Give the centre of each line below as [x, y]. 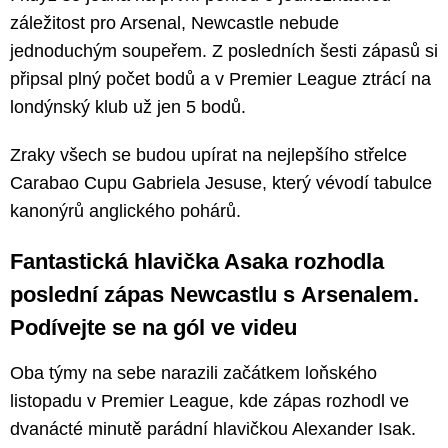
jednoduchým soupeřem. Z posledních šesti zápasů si [224, 50]
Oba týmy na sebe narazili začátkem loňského [193, 372]
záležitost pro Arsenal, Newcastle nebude [174, 22]
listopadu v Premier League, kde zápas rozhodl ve [209, 400]
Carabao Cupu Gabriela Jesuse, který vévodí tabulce [221, 182]
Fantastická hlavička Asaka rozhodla [197, 261]
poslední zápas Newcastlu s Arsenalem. [214, 294]
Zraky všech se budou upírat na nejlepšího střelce [208, 154]
